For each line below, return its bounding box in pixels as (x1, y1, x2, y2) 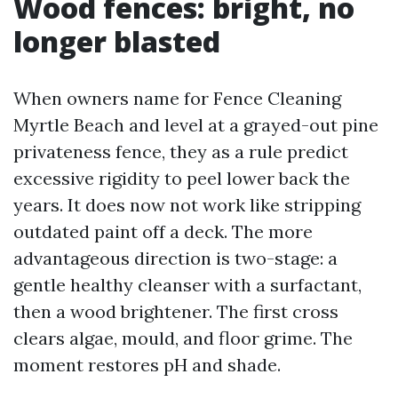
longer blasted (13, 22, 220, 60)
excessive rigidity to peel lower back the (13, 167, 350, 189)
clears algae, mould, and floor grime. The (13, 327, 353, 349)
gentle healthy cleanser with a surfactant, (13, 274, 362, 296)
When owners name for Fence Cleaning (13, 87, 341, 109)
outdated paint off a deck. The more (13, 220, 313, 243)
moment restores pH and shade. (13, 354, 281, 376)
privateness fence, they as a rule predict (13, 140, 348, 163)
